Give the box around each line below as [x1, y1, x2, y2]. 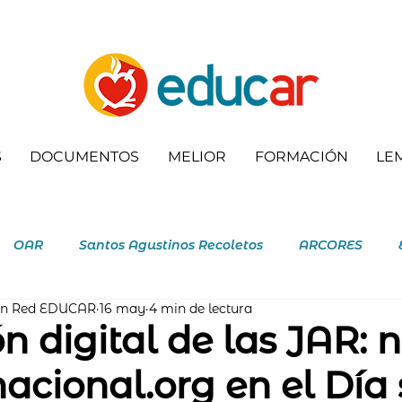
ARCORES [299, 236, 363, 253]
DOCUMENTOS [30, 148, 140, 165]
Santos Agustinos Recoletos [79, 236, 263, 253]
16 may [100, 301, 145, 317]
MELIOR [168, 148, 227, 165]
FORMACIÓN [254, 148, 348, 165]
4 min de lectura [149, 301, 252, 317]
